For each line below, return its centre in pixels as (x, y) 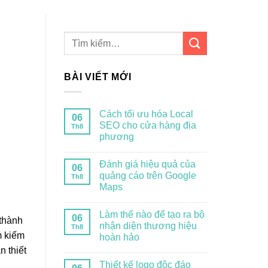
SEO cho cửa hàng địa (148, 125)
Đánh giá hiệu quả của (147, 164)
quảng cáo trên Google (148, 175)
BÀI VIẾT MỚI (98, 77)
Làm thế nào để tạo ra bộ (152, 214)
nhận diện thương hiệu (148, 226)
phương (117, 136)
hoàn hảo (119, 237)
